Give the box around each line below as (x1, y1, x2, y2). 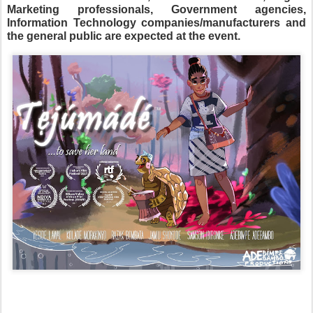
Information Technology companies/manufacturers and (7, 16, 306, 29)
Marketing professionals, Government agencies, (7, 3, 306, 15)
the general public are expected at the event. (7, 29, 240, 42)
